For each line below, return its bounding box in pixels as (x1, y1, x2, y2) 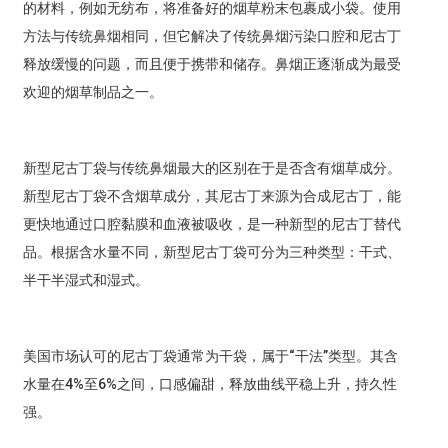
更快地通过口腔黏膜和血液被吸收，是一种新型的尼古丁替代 (22, 216, 401, 233)
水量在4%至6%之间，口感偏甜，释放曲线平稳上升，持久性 (22, 376, 397, 393)
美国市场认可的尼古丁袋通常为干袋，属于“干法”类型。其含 (22, 348, 398, 365)
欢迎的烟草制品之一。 (22, 84, 163, 101)
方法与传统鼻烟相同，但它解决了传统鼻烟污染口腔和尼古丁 (22, 28, 401, 45)
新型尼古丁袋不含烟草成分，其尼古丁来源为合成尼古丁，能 (22, 188, 401, 205)
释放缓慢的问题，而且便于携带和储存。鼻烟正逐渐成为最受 (22, 56, 401, 73)
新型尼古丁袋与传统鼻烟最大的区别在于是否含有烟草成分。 (22, 160, 401, 177)
